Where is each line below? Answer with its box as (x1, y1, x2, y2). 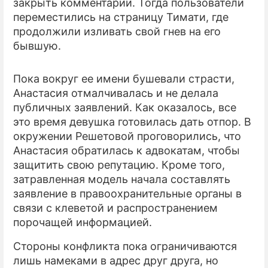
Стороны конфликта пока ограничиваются (13, 240, 237, 253)
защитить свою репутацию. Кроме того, (13, 159, 225, 172)
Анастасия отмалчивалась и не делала (13, 87, 218, 100)
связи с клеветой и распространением (13, 202, 218, 215)
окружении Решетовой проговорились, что (13, 130, 241, 143)
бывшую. (13, 39, 61, 53)
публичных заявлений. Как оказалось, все (13, 101, 236, 114)
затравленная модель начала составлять (13, 173, 230, 186)
